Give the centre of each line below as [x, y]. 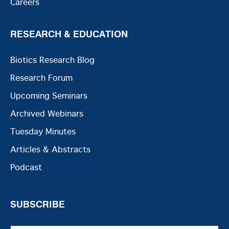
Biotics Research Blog [52, 60]
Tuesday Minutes [43, 132]
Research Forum [41, 78]
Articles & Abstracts [50, 150]
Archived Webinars [47, 114]
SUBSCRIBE [38, 204]
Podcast [26, 168]
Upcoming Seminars [49, 96]
